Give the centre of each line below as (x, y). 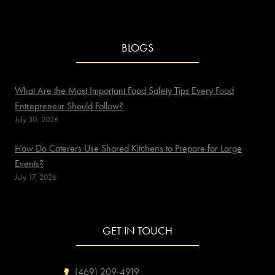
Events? (29, 163)
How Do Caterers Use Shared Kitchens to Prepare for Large (128, 148)
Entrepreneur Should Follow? (69, 106)
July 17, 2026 (36, 177)
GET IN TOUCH (137, 231)
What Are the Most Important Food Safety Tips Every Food (124, 90)
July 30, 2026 (37, 119)
